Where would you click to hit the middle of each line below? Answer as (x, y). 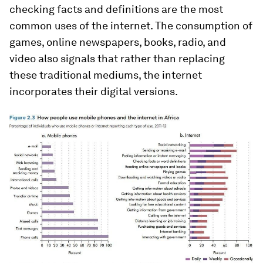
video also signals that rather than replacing (117, 58)
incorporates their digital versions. (94, 91)
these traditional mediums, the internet (106, 75)
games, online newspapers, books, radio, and (118, 42)
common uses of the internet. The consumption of (131, 26)
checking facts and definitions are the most (116, 9)
